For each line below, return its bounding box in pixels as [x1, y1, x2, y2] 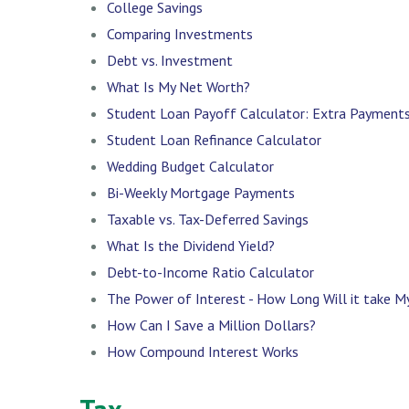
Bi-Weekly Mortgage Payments [107, 183, 295, 202]
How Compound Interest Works [107, 341, 299, 361]
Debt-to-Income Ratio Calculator [107, 262, 314, 281]
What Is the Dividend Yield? [107, 236, 275, 255]
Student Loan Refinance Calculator [107, 130, 321, 149]
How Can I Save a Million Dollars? [107, 315, 316, 334]
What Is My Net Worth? [107, 77, 250, 96]
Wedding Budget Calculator [107, 156, 274, 175]
